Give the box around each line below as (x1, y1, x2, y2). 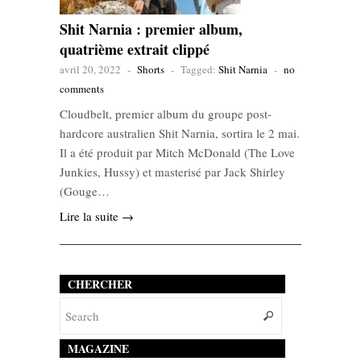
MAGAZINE (68, 340, 129, 358)
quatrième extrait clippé (60, 39, 210, 60)
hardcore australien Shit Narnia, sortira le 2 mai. (60, 125, 300, 142)
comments (60, 81, 104, 97)
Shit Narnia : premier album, (60, 19, 243, 40)
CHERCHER (68, 276, 132, 293)
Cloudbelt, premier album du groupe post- (60, 106, 272, 122)
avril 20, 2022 (60, 62, 121, 77)
